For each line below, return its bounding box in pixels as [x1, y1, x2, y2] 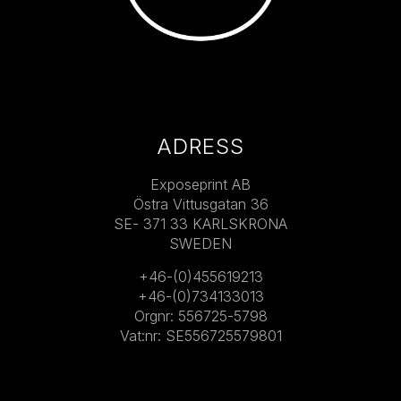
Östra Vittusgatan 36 [132, 194, 269, 213]
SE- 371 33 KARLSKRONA [114, 214, 287, 233]
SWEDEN [169, 234, 232, 252]
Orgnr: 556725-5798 [133, 306, 268, 325]
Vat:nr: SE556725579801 [119, 326, 282, 345]
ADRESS [157, 132, 244, 159]
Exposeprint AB [150, 175, 251, 193]
